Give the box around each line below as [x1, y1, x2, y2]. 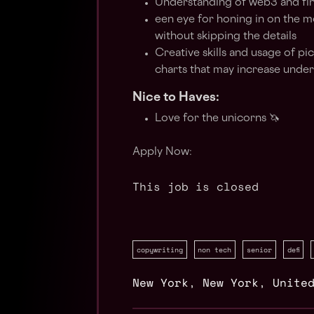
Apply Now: [132, 147, 192, 158]
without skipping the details [155, 32, 296, 42]
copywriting [136, 245, 183, 254]
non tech [198, 245, 232, 254]
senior [246, 245, 272, 254]
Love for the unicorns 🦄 [155, 114, 280, 124]
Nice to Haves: [132, 92, 219, 104]
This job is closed [132, 178, 259, 195]
